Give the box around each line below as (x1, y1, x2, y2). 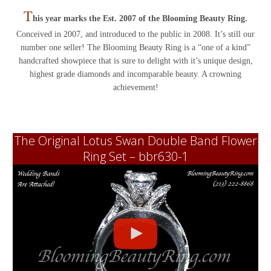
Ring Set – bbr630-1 (83, 148, 188, 165)
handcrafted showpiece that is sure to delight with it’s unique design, (18, 56, 253, 66)
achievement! (113, 83, 158, 93)
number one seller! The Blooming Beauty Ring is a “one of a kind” (21, 43, 250, 53)
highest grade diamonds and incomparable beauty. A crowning (30, 70, 241, 79)
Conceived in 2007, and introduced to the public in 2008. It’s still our (16, 30, 255, 39)
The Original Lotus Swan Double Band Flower (14, 132, 257, 149)
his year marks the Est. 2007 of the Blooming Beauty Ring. (33, 14, 247, 24)
